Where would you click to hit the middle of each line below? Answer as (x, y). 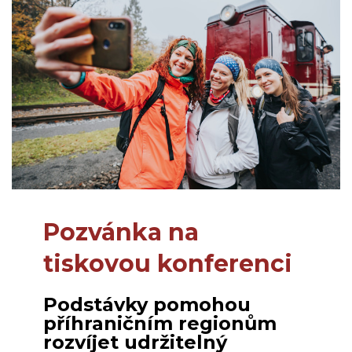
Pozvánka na (121, 233)
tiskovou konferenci (168, 264)
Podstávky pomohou (147, 305)
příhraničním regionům (160, 324)
